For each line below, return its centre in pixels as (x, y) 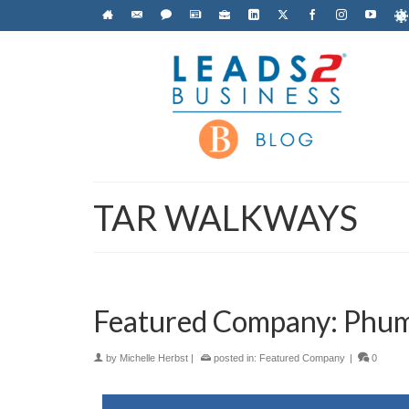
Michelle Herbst (154, 357)
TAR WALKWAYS (225, 217)
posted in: (235, 357)
